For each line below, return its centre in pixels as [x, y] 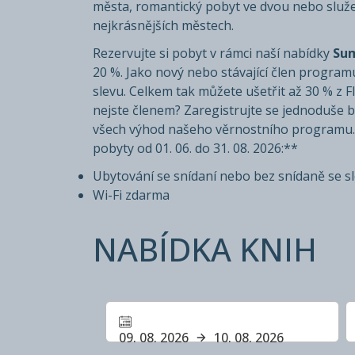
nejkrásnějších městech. [163, 25]
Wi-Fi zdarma [131, 195]
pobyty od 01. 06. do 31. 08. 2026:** [195, 149]
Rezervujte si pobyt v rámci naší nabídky [213, 53]
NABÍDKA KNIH [205, 250]
